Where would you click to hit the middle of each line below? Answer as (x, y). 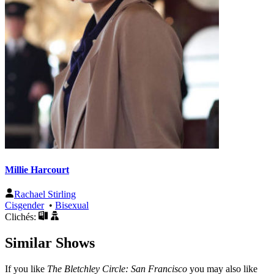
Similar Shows (50, 243)
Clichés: (22, 217)
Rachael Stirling (45, 194)
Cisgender (24, 205)
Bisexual (72, 205)
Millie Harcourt (37, 169)
